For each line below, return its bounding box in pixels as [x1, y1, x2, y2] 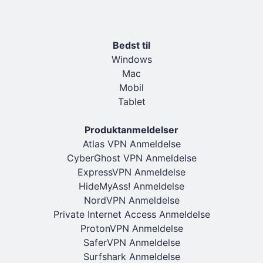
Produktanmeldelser [85, 124, 178, 136]
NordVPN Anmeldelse [83, 194, 180, 206]
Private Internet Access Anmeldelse [53, 208, 210, 220]
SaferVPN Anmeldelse [83, 237, 180, 248]
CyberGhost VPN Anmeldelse [66, 152, 197, 164]
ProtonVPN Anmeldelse [80, 222, 183, 234]
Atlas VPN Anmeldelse [82, 138, 181, 150]
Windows [111, 53, 152, 65]
